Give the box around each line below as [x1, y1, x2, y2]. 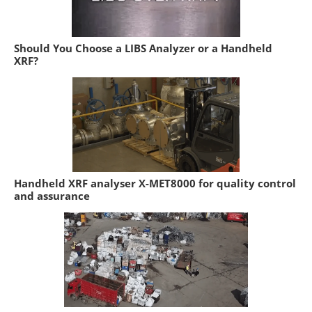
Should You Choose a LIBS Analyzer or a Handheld [14, 40, 272, 55]
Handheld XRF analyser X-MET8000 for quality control [14, 175, 296, 190]
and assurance [14, 188, 90, 203]
